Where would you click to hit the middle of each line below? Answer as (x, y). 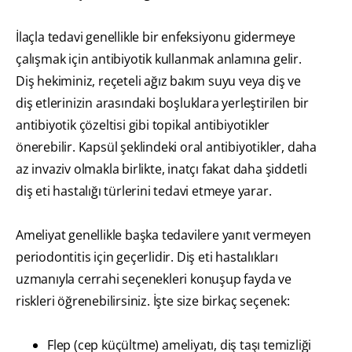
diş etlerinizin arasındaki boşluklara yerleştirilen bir (162, 103)
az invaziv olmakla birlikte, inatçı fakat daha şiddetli (161, 169)
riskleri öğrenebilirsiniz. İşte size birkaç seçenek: (153, 301)
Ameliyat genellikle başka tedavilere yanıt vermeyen (163, 235)
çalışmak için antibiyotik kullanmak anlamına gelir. (159, 59)
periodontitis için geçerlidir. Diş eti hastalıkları (147, 257)
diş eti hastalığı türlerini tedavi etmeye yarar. (144, 191)
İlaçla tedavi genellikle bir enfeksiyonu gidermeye (156, 37)
